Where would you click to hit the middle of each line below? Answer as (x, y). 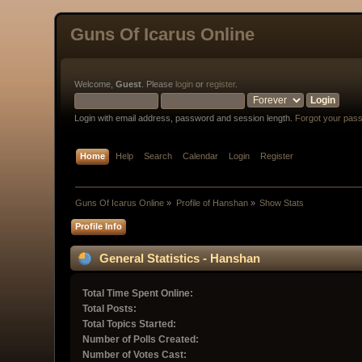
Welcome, (95, 84)
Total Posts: (110, 309)
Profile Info (99, 226)
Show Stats (282, 203)
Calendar (201, 156)
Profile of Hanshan (212, 203)
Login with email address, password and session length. (185, 118)
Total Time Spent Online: (138, 294)
